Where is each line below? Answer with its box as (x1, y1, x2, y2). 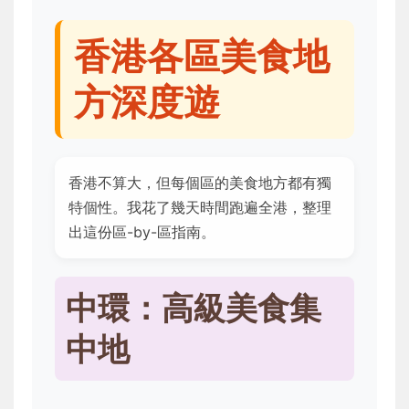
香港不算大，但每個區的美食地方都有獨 (68, 173, 331, 193)
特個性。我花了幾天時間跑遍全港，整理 (68, 198, 331, 217)
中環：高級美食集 (66, 288, 321, 328)
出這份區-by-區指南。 (68, 223, 215, 242)
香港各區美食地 (74, 34, 330, 79)
